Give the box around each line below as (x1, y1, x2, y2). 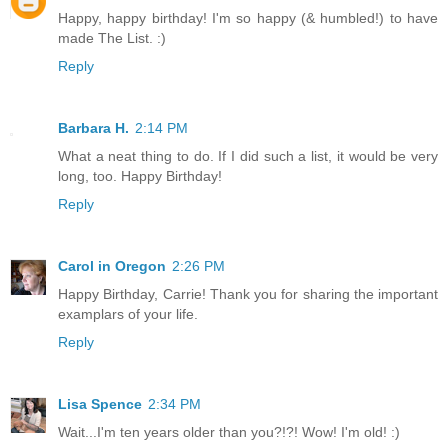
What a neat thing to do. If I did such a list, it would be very (58, 148, 438, 165)
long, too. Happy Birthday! (58, 168, 222, 185)
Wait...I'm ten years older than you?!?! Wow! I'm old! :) (58, 424, 400, 441)
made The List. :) (58, 30, 166, 47)
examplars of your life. (58, 306, 198, 323)
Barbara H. (58, 120, 129, 137)
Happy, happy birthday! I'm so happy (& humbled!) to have (58, 10, 438, 27)
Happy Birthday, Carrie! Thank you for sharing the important (58, 286, 438, 303)
